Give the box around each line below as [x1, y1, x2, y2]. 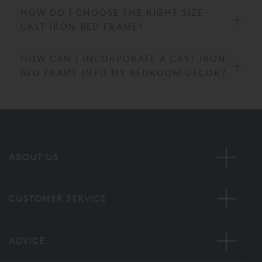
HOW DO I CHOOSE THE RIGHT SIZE [20, 6, 204, 18]
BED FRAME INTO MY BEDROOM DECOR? [20, 67, 227, 78]
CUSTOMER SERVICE [9, 193, 106, 205]
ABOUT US [9, 151, 59, 163]
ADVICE [9, 235, 45, 246]
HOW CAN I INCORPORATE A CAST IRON [20, 53, 226, 64]
